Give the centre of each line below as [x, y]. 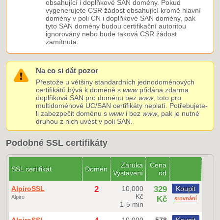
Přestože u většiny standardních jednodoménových [115, 82]
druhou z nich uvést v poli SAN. [84, 122]
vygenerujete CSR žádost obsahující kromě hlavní [123, 11]
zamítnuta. [62, 42]
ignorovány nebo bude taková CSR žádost [111, 34]
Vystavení [128, 173]
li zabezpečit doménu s [72, 114]
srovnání [186, 199]
